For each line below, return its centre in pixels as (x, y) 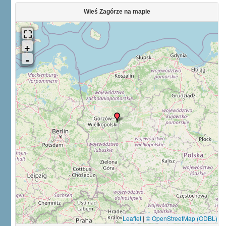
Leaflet (132, 218)
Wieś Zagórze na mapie (117, 12)
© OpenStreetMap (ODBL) (182, 218)
